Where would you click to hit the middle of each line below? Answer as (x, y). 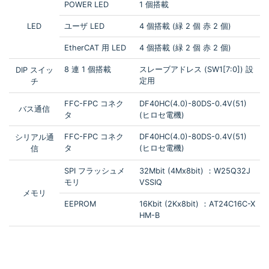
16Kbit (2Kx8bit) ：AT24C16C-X (197, 204)
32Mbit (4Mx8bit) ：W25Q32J (195, 171)
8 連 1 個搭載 (88, 70)
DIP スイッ (34, 70)
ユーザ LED (84, 26)
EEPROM (80, 204)
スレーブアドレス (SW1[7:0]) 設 (196, 70)
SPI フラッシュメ (95, 171)
